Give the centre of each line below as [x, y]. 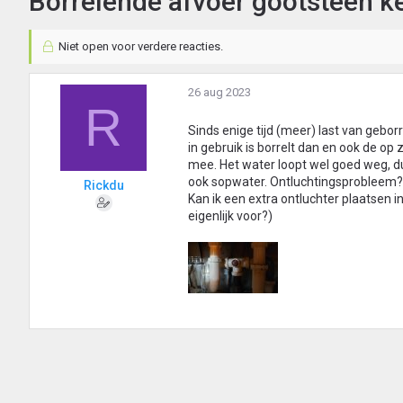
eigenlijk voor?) [230, 216]
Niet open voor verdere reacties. [139, 47]
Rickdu [103, 186]
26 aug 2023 [219, 93]
